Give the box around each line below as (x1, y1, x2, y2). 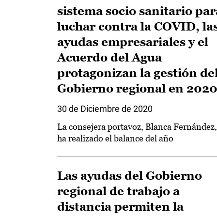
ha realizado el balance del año (57, 133, 173, 143)
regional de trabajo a (57, 185, 180, 198)
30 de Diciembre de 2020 (57, 104, 153, 114)
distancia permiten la (57, 200, 184, 213)
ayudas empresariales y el (57, 35, 208, 48)
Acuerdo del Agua (57, 51, 162, 64)
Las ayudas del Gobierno (57, 169, 202, 182)
